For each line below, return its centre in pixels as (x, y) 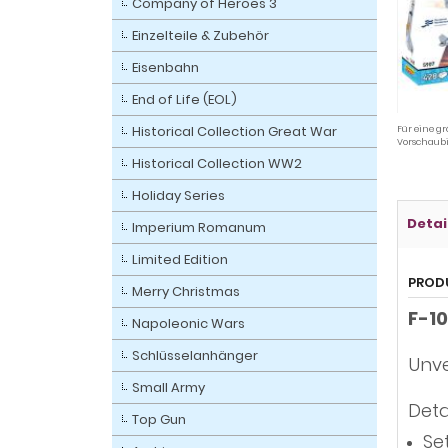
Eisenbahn (165, 67)
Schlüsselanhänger (195, 355)
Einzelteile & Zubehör (200, 35)
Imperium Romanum (199, 227)
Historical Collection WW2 (217, 163)
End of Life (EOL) (184, 99)
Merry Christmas (186, 291)
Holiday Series (178, 195)
